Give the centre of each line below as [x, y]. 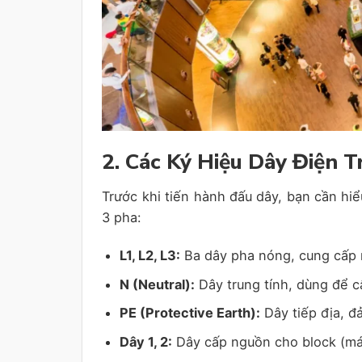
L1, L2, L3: [149, 255]
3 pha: [122, 217]
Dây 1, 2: [145, 342]
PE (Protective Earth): [189, 313]
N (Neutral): [157, 284]
